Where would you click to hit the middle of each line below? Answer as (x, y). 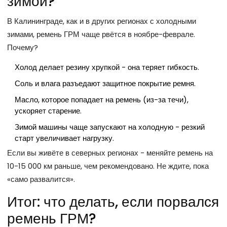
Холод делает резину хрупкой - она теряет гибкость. (107, 67)
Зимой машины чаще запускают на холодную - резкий (110, 127)
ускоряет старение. (48, 110)
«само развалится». (41, 179)
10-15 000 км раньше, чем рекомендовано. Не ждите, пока (108, 166)
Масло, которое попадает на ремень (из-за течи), (102, 99)
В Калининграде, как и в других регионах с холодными (102, 21)
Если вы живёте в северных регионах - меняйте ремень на (110, 153)
